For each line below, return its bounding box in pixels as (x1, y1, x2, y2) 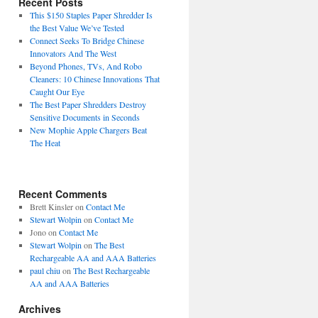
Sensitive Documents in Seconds (29, 111, 140, 123)
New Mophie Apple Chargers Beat (29, 124, 147, 136)
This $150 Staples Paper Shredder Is (29, 9, 153, 21)
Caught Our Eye (29, 86, 84, 97)
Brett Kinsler (29, 201, 73, 212)
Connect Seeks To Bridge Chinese (29, 35, 144, 46)
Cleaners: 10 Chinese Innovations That (29, 73, 160, 84)
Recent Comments (18, 187, 107, 201)
